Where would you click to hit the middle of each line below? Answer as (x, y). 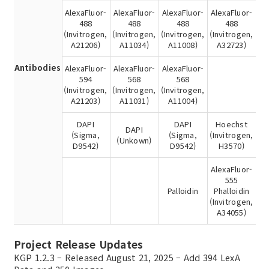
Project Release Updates (78, 244)
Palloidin (183, 191)
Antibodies (38, 68)
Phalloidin (231, 191)
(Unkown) (134, 141)
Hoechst (231, 124)
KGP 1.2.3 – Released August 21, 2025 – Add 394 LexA (127, 257)
